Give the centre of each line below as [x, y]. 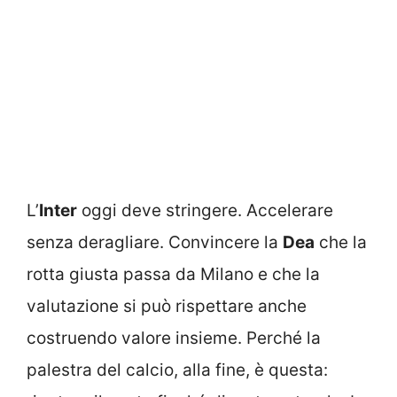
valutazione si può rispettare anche [167, 306]
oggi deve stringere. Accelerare [205, 210]
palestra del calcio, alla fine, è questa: [177, 370]
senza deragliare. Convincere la [155, 242]
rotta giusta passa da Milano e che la [173, 274]
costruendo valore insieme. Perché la [174, 338]
